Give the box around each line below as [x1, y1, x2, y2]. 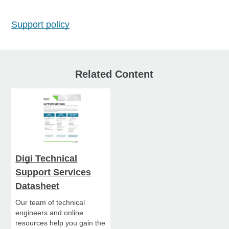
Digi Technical [15, 153, 78, 164]
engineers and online [15, 208, 84, 217]
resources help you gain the [15, 218, 106, 227]
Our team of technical [15, 198, 85, 207]
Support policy [11, 19, 70, 30]
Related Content [75, 68, 154, 80]
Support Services [15, 167, 91, 177]
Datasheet [15, 180, 60, 191]
